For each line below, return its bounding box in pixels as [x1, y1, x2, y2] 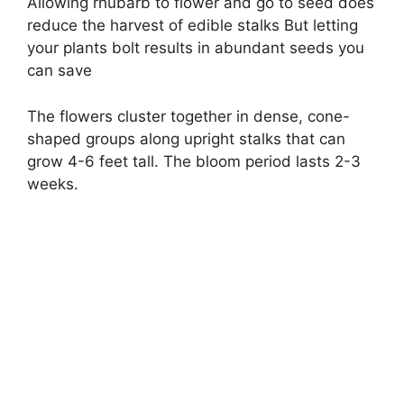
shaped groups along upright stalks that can [27, 129, 345, 148]
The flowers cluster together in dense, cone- [27, 106, 350, 125]
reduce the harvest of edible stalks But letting [27, 16, 358, 35]
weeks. [27, 174, 78, 193]
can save [27, 61, 92, 80]
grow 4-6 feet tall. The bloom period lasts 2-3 [27, 151, 361, 170]
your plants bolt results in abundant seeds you [27, 39, 364, 58]
